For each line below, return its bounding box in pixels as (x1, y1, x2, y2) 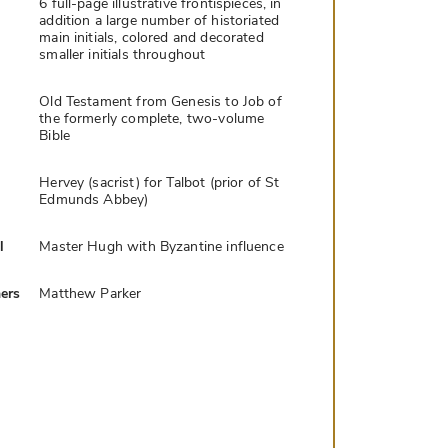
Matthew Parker (39, 284, 142, 304)
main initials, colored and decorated (39, 28, 264, 48)
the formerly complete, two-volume (39, 109, 265, 129)
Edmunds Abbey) (39, 190, 149, 210)
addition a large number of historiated (39, 11, 280, 31)
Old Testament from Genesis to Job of (39, 92, 282, 112)
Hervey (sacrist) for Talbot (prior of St (39, 173, 280, 193)
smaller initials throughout (39, 45, 206, 65)
